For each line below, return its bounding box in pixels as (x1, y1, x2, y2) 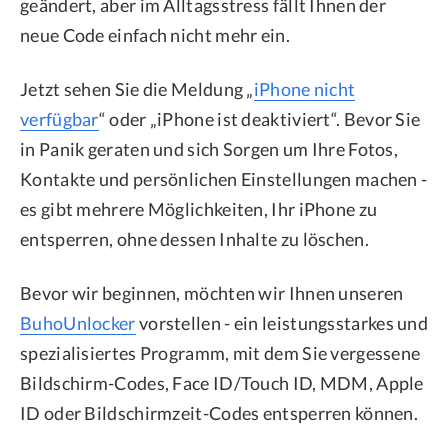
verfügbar (20, 107, 99, 130)
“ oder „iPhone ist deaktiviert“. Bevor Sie (98, 107, 421, 130)
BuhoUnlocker (20, 311, 136, 334)
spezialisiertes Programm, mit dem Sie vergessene (20, 341, 421, 364)
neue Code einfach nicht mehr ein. (20, 23, 290, 46)
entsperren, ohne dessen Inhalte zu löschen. (20, 227, 369, 250)
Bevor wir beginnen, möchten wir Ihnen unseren (20, 281, 404, 304)
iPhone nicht (253, 77, 356, 100)
